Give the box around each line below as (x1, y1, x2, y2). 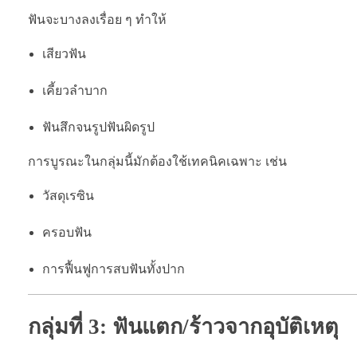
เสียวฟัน (41, 46, 86, 61)
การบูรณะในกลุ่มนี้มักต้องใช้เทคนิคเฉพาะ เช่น (28, 154, 287, 168)
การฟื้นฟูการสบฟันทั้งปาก (41, 261, 185, 276)
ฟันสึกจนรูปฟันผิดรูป (41, 120, 155, 134)
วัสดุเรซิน (41, 188, 94, 202)
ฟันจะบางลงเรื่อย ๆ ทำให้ (28, 12, 167, 26)
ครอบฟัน (41, 225, 92, 239)
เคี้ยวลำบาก (41, 83, 108, 97)
